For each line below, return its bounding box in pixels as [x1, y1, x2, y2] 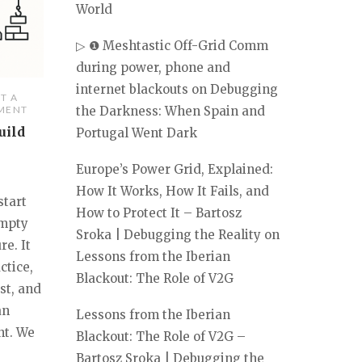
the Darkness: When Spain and [76, 103, 265, 119]
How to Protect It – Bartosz [76, 204, 242, 221]
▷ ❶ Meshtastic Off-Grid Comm [76, 37, 268, 53]
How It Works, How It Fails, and [76, 183, 269, 199]
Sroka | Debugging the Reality [76, 226, 261, 242]
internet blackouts [76, 81, 188, 97]
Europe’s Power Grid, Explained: [76, 161, 273, 177]
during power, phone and [76, 59, 230, 75]
